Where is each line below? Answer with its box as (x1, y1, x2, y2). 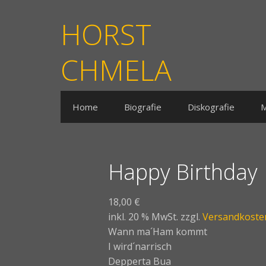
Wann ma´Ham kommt (108, 225, 207, 238)
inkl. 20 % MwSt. (108, 210, 178, 223)
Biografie (124, 101, 161, 113)
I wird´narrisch (108, 240, 172, 253)
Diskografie (188, 101, 235, 113)
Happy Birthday (108, 157, 258, 186)
